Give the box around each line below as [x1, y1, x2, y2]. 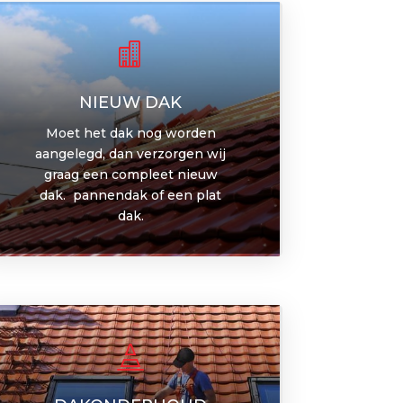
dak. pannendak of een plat [40, 186, 222, 203]
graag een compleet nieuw [43, 166, 218, 183]
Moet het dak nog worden [45, 124, 216, 141]
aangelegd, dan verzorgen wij [35, 145, 227, 162]
